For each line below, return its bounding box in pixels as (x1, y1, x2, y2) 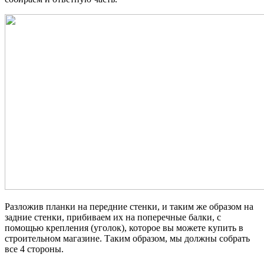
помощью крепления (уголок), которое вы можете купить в (5, 223, 243, 233)
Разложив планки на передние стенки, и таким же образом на (5, 202, 253, 212)
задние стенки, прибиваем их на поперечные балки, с (5, 212, 221, 223)
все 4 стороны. (5, 244, 64, 255)
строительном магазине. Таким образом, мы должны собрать (5, 233, 250, 244)
